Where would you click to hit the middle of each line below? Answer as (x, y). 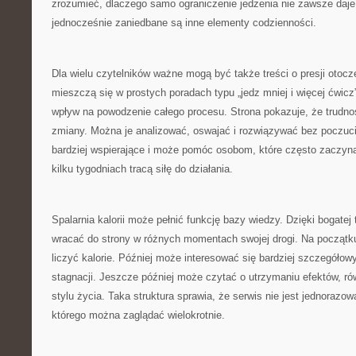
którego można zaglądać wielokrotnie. (138, 315)
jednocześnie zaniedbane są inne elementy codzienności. (184, 23)
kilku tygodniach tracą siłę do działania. (142, 169)
